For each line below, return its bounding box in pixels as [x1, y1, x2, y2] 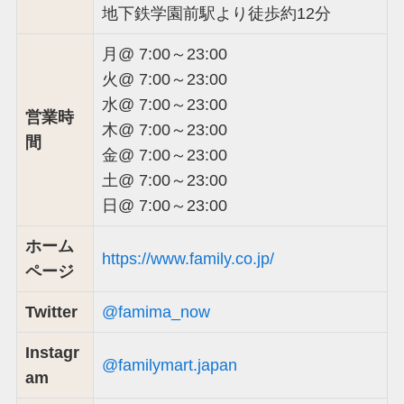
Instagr [24, 343, 79, 362]
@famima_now [101, 302, 210, 321]
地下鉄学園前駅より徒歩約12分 [101, 4, 331, 23]
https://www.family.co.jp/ [101, 249, 274, 268]
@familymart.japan [101, 355, 237, 374]
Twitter [24, 302, 78, 321]
